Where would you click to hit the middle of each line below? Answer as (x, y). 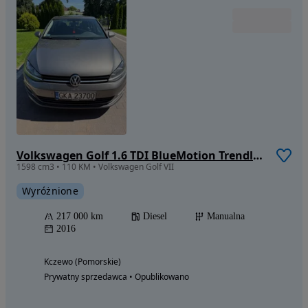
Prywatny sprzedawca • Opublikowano (117, 276)
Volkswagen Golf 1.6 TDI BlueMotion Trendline (258, 155)
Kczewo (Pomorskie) (82, 261)
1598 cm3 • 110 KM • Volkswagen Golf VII (95, 166)
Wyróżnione (50, 190)
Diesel (155, 216)
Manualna (226, 216)
